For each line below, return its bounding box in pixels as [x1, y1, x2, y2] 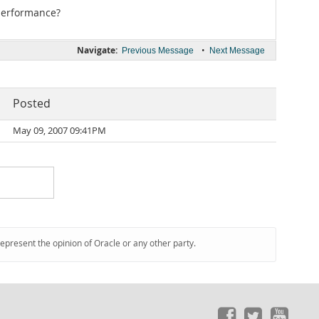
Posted [13, 96, 51, 111]
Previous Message [122, 46, 194, 56]
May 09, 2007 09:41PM [13, 125, 106, 137]
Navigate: [77, 44, 117, 56]
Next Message [209, 46, 265, 56]
